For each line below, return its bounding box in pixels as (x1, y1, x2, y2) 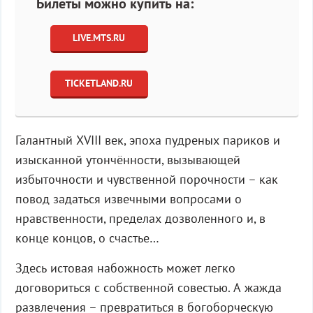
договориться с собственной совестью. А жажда (15, 279, 282, 296)
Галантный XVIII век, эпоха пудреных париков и (15, 131, 280, 148)
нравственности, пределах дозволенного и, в (15, 210, 265, 226)
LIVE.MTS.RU (73, 31, 125, 45)
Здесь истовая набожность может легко (15, 259, 235, 276)
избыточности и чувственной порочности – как (15, 170, 278, 187)
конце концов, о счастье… (15, 229, 159, 246)
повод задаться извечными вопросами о (15, 190, 242, 207)
